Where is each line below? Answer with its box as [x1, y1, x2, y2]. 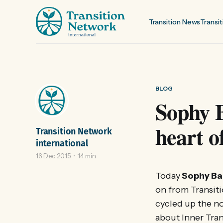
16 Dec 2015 [36, 152, 71, 160]
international [36, 138, 88, 149]
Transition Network [36, 126, 112, 137]
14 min [77, 152, 97, 160]
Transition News [148, 17, 201, 26]
